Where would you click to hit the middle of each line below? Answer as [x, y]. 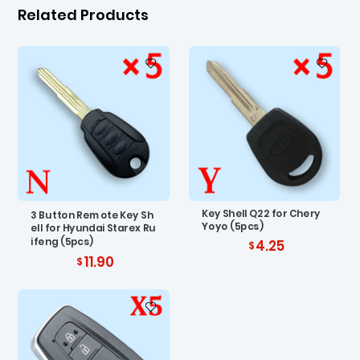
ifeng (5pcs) [63, 241]
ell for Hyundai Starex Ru [93, 228]
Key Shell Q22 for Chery [262, 214]
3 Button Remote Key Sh [92, 215]
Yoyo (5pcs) [233, 227]
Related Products [84, 15]
